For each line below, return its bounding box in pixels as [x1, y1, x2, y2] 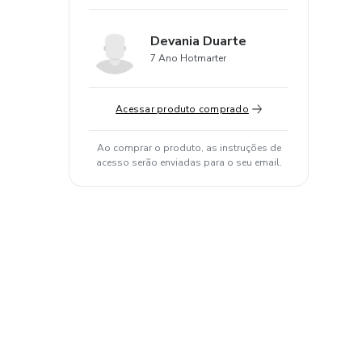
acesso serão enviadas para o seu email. [95, 156, 282, 169]
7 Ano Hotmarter [150, 52, 226, 65]
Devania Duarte [150, 32, 246, 50]
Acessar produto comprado [116, 103, 249, 116]
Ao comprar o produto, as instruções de [96, 141, 281, 154]
